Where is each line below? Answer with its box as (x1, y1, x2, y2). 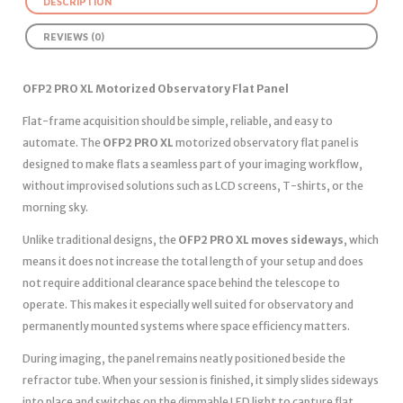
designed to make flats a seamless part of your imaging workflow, (22, 157, 363, 172)
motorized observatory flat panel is (174, 136, 359, 150)
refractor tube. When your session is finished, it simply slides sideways (22, 373, 379, 388)
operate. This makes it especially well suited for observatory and (22, 298, 354, 312)
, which (344, 233, 379, 247)
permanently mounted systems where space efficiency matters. (22, 319, 350, 334)
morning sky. (22, 201, 88, 215)
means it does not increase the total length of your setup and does (22, 255, 363, 269)
